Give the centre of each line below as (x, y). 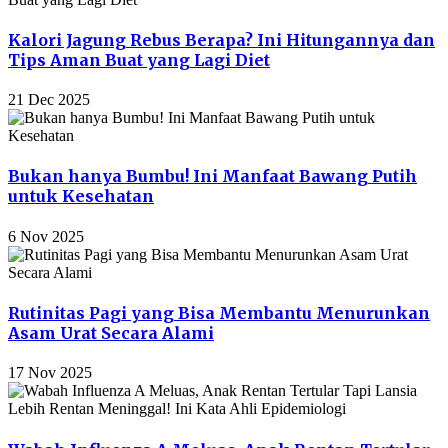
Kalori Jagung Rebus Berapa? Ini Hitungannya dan (221, 39)
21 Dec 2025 (49, 100)
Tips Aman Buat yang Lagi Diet (139, 59)
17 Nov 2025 (50, 373)
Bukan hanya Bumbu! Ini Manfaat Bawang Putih (212, 176)
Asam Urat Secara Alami (111, 333)
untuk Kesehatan (81, 196)
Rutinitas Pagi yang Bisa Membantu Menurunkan (219, 313)
